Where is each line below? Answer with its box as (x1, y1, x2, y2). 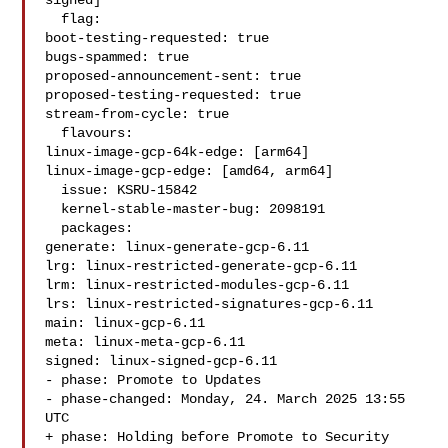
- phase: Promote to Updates (45, 372, 262, 388)
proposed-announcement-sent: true (45, 68, 302, 84)
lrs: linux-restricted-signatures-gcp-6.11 (45, 296, 374, 312)
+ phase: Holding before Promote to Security (45, 429, 390, 445)
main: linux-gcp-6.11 (45, 315, 206, 331)
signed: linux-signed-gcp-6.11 (45, 353, 278, 369)
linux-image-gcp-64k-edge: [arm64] (45, 144, 310, 160)
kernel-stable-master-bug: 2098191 (45, 201, 62, 217)
